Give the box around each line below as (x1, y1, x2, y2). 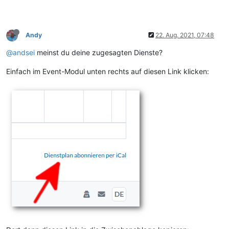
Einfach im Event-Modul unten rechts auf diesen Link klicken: (6, 66, 209, 76)
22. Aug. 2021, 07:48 (155, 31, 214, 39)
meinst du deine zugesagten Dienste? (35, 48, 163, 57)
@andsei (6, 48, 35, 57)
